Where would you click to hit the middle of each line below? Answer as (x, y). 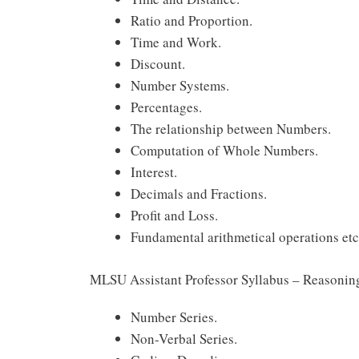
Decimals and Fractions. (199, 194)
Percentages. (166, 107)
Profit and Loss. (174, 216)
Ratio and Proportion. (192, 21)
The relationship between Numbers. (231, 129)
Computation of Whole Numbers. (224, 151)
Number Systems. (180, 86)
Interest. (154, 172)
